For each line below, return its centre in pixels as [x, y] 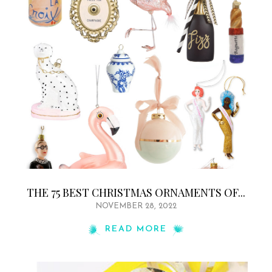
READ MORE [136, 229]
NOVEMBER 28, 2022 [136, 206]
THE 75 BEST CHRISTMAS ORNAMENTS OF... [136, 193]
